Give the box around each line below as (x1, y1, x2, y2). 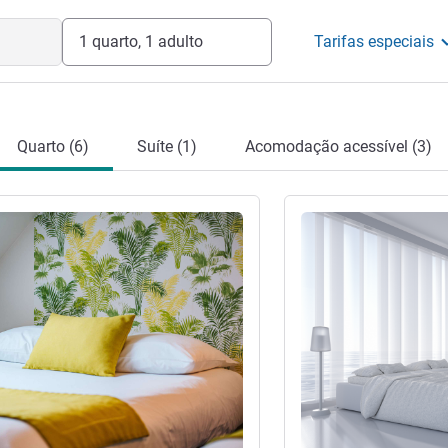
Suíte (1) (136, 137, 197, 156)
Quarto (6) (16, 137, 89, 156)
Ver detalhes (300, 211, 377, 227)
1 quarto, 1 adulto (78, 32, 203, 51)
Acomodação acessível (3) (244, 137, 432, 156)
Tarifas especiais (314, 32, 435, 51)
